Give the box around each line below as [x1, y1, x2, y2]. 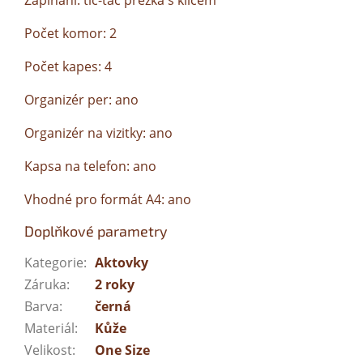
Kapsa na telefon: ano [24, 157, 156, 176]
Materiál [24, 319, 75, 338]
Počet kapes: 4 [24, 58, 112, 76]
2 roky [95, 275, 135, 294]
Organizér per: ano [24, 91, 139, 109]
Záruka [24, 275, 66, 294]
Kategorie [24, 254, 83, 272]
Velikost [24, 341, 72, 360]
